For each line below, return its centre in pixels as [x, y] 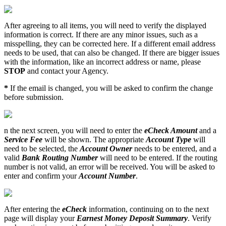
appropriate [126, 139]
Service [16, 139]
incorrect [110, 62]
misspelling [22, 43]
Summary [172, 218]
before [14, 97]
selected [51, 148]
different [157, 43]
